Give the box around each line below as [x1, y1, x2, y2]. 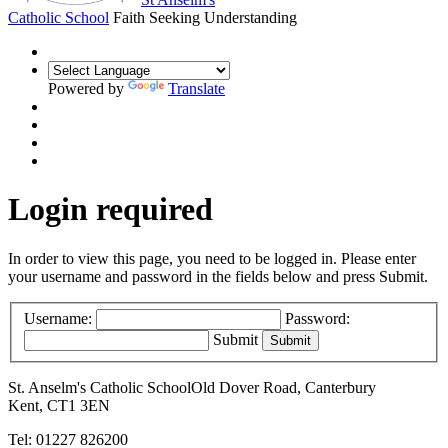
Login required [8, 191, 213, 228]
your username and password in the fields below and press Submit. [8, 267, 428, 285]
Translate [168, 79, 225, 97]
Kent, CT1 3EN [8, 397, 110, 415]
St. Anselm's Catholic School [8, 379, 191, 397]
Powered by [48, 79, 128, 97]
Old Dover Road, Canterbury [191, 379, 376, 397]
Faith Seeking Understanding [113, 8, 297, 26]
